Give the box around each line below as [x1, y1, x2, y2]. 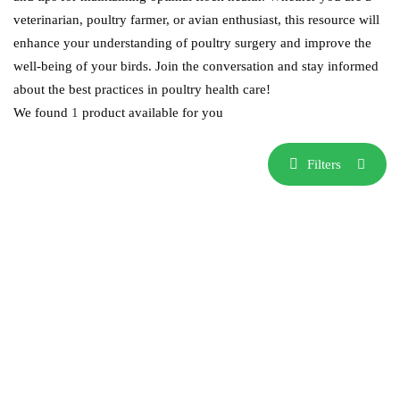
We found [13, 105, 71, 120]
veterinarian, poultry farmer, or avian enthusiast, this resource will [13, 12, 379, 27]
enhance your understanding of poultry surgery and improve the [13, 36, 371, 50]
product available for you [79, 105, 223, 120]
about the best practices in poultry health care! [13, 82, 271, 96]
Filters [307, 156, 341, 171]
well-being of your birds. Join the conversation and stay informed [13, 59, 379, 73]
